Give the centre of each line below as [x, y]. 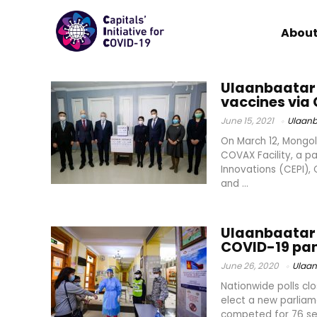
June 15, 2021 [247, 121]
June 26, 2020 [250, 265]
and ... [235, 183]
